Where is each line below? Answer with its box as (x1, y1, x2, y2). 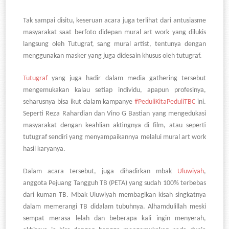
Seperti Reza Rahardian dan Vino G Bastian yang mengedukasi (23, 110, 206, 118)
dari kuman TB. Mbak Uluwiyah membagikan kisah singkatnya (23, 191, 206, 199)
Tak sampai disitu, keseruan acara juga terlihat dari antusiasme (23, 17, 206, 25)
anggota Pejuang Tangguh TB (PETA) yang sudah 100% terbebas (23, 179, 206, 188)
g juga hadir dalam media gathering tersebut (62, 75, 206, 83)
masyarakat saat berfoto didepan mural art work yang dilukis (23, 29, 206, 37)
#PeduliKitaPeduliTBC (134, 98, 196, 106)
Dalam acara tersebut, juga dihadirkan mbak (23, 168, 177, 176)
